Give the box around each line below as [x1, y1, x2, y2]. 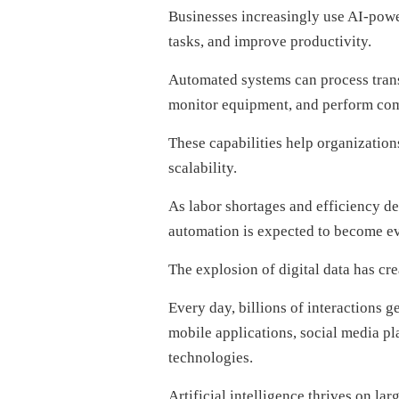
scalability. [167, 159, 237, 176]
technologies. [167, 349, 253, 366]
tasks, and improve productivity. [167, 33, 371, 50]
